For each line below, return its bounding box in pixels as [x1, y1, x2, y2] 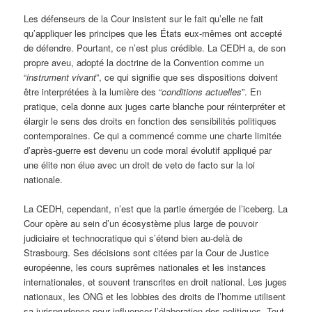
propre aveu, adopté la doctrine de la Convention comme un [24, 55, 265, 69]
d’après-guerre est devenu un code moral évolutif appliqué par [24, 143, 272, 157]
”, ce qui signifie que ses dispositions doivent [96, 70, 279, 84]
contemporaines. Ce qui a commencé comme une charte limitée [24, 128, 282, 142]
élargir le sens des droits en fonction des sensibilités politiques [24, 114, 277, 127]
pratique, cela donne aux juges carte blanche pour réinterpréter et [24, 99, 286, 113]
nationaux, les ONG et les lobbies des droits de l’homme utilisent [24, 289, 286, 303]
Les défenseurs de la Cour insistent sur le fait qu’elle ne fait [24, 11, 264, 25]
